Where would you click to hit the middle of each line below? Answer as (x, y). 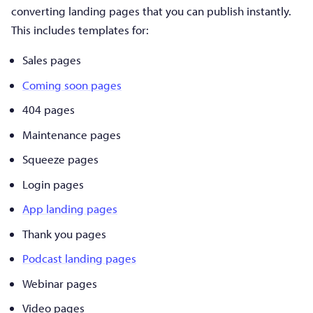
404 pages (49, 110)
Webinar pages (60, 283)
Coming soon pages (72, 85)
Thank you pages (64, 233)
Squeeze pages (60, 159)
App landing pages (70, 209)
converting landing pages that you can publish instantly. (151, 11)
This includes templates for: (80, 30)
